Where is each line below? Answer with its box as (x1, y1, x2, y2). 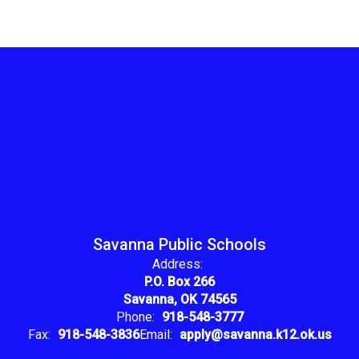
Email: (139, 327, 172, 342)
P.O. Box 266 (144, 274, 215, 289)
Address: (152, 256, 203, 272)
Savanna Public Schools (93, 235, 266, 254)
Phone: (115, 309, 155, 325)
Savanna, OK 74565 (123, 292, 236, 307)
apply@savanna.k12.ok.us (179, 327, 332, 342)
